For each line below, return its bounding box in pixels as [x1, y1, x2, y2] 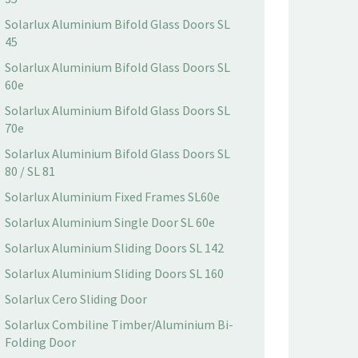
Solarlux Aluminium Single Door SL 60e [5, 214, 215, 230]
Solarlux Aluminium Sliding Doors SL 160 [5, 265, 224, 281]
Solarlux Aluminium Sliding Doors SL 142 [5, 240, 224, 256]
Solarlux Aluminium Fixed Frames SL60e [5, 189, 220, 205]
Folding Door [5, 334, 76, 350]
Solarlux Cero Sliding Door [5, 291, 147, 307]
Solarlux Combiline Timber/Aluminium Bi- [5, 316, 233, 332]
